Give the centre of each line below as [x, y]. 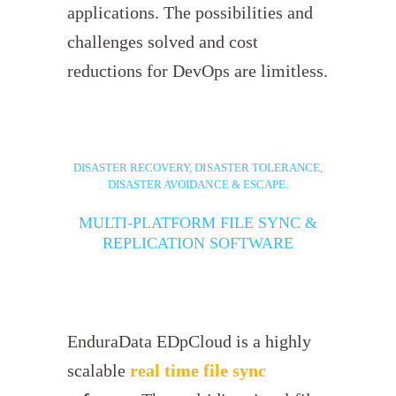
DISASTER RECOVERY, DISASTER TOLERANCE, [198, 168]
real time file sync [196, 371]
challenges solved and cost [163, 42]
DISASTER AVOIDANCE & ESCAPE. [198, 185]
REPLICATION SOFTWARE [198, 244]
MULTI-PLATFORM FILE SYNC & [198, 223]
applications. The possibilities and [190, 13]
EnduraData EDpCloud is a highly [190, 342]
